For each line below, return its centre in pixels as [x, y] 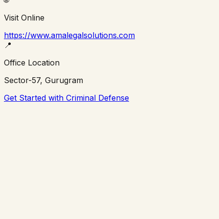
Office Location [32, 62]
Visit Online [24, 17]
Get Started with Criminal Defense [66, 98]
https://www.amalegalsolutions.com [69, 35]
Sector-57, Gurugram [44, 80]
